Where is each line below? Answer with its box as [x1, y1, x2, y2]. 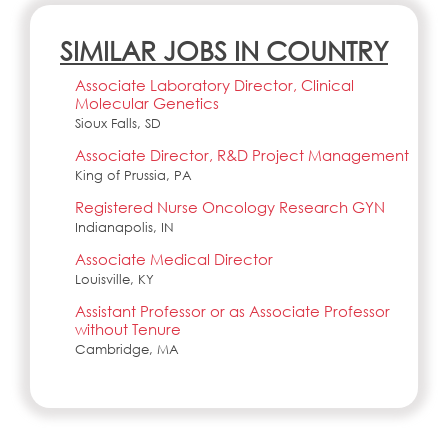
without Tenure [75, 319, 181, 339]
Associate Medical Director [75, 249, 273, 269]
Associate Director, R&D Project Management [75, 145, 409, 165]
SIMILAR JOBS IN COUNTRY [60, 34, 388, 66]
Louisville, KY [75, 271, 154, 288]
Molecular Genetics [75, 93, 219, 113]
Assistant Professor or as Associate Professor [75, 301, 390, 321]
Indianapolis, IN [75, 219, 174, 236]
